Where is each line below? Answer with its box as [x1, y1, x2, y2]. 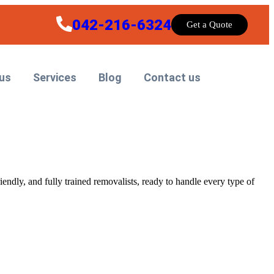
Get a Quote [187, 20, 232, 29]
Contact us [144, 71, 201, 84]
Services [33, 71, 76, 84]
